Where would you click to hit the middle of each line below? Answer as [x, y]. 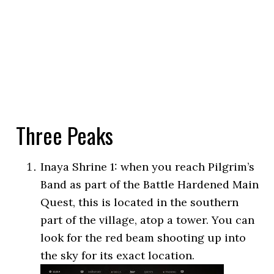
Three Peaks [65, 135]
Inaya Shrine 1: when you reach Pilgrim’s [148, 167]
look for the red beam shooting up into [143, 238]
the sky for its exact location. [118, 255]
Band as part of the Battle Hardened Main [150, 184]
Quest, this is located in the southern [140, 202]
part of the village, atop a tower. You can [148, 220]
